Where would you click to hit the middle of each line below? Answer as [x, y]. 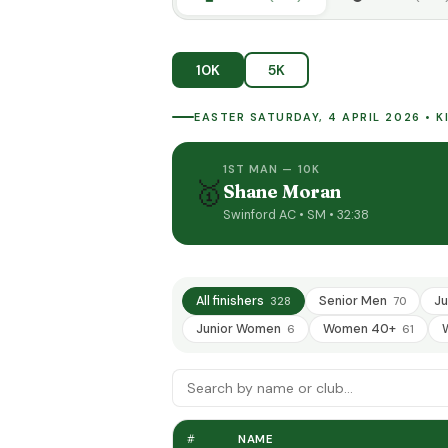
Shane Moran [281, 192]
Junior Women [240, 328]
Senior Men [354, 300]
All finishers [231, 300]
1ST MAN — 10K [271, 169]
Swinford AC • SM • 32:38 [295, 215]
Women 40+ [361, 328]
